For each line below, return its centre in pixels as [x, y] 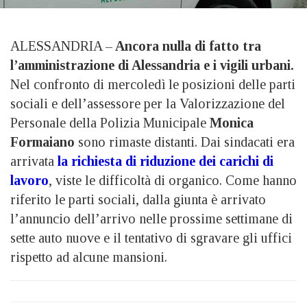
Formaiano [42, 142]
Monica [232, 122]
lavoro [29, 180]
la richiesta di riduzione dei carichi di [164, 161]
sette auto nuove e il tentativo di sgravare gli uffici [151, 237]
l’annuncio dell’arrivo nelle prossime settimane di [151, 218]
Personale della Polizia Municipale [110, 122]
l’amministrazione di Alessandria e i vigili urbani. [152, 65]
